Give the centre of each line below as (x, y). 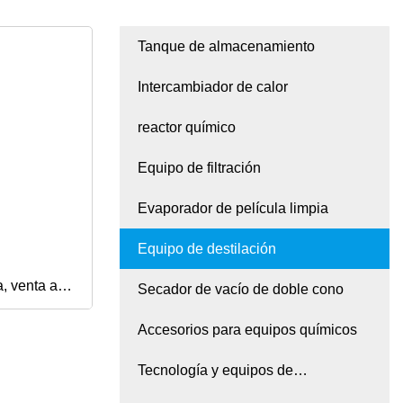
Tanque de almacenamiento (226, 47)
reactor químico (187, 128)
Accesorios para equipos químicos (247, 330)
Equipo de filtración (199, 168)
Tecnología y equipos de (215, 371)
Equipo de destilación (207, 249)
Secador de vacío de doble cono (241, 290)
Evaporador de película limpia (233, 209)
